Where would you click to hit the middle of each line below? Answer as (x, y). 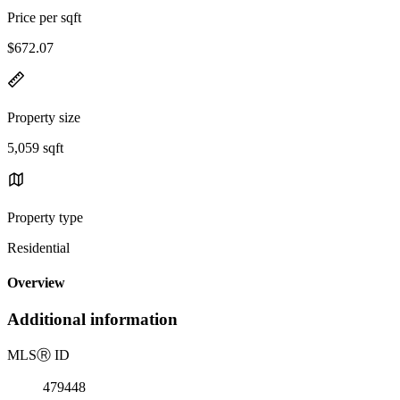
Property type (45, 217)
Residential (38, 247)
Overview (36, 283)
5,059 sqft (35, 147)
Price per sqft (44, 17)
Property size (44, 117)
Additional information (92, 320)
